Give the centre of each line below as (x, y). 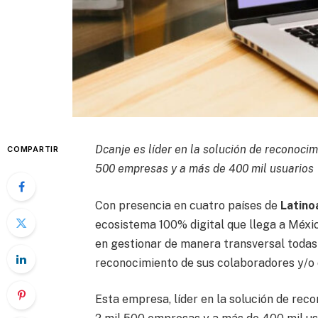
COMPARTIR (33, 149)
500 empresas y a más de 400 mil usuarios (205, 168)
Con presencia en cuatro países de (188, 205)
